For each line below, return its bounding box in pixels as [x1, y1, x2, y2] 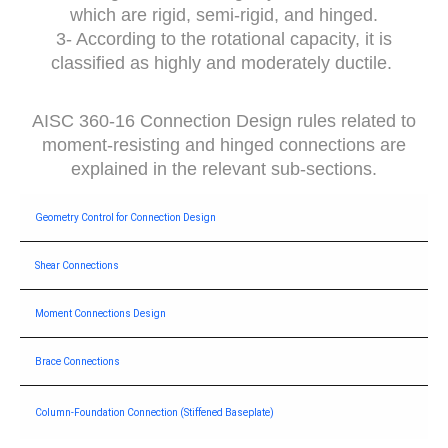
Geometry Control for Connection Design [35, 211, 216, 223]
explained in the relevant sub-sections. [71, 159, 377, 180]
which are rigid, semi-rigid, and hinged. [70, 5, 378, 26]
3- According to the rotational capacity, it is [56, 29, 392, 50]
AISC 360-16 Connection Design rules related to [32, 111, 416, 132]
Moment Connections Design [35, 307, 166, 319]
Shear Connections [35, 259, 119, 271]
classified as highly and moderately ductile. [51, 53, 397, 74]
